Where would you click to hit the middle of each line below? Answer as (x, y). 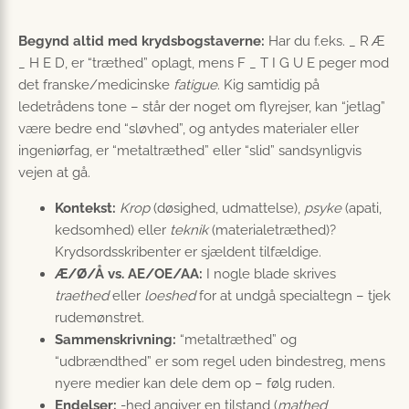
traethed (82, 296)
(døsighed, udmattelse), (227, 209)
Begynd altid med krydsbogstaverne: (142, 42)
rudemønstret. (100, 318)
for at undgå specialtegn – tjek (293, 296)
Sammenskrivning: (115, 340)
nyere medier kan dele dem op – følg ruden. (195, 384)
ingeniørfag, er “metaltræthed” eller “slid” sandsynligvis (190, 151)
